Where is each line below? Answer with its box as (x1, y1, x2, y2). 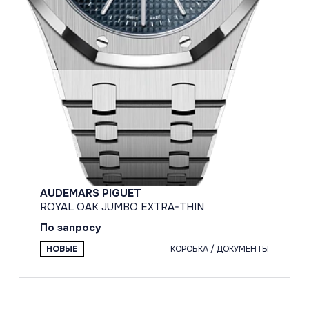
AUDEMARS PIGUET (40, 186, 142, 200)
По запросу (40, 220, 102, 235)
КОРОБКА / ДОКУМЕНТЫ (170, 243, 269, 255)
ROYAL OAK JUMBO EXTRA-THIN (40, 199, 205, 214)
